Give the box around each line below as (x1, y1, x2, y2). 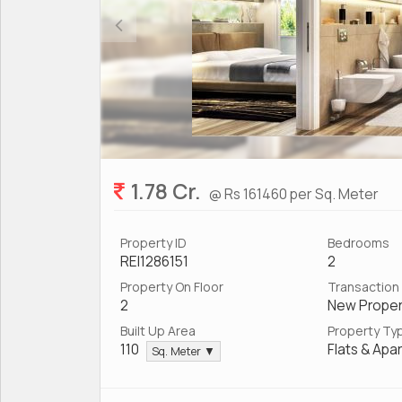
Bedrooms (328, 233, 389, 251)
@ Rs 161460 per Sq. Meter (209, 183, 379, 204)
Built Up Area (120, 321, 196, 339)
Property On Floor (120, 277, 223, 295)
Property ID (120, 233, 187, 251)
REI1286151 (120, 251, 188, 271)
